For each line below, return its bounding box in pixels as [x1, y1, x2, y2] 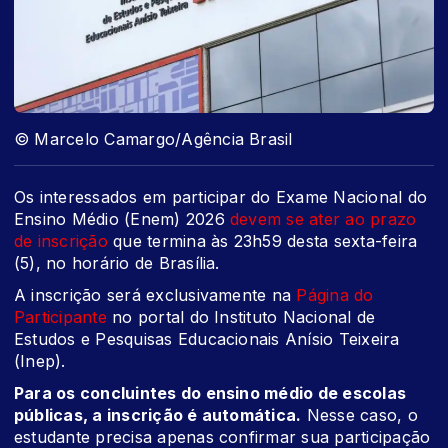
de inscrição [14, 231, 108, 252]
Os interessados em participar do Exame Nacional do [14, 187, 427, 208]
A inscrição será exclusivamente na [14, 285, 297, 306]
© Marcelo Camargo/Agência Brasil [14, 129, 293, 150]
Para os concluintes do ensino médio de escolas [14, 383, 407, 404]
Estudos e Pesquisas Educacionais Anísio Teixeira [14, 329, 400, 350]
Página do [296, 285, 374, 306]
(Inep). [14, 351, 66, 372]
